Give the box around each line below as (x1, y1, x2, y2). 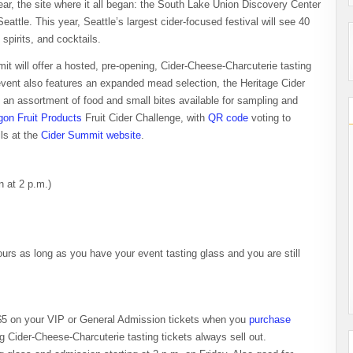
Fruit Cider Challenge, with (82, 111, 208, 124)
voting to (248, 111, 291, 124)
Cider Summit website (41, 128, 141, 141)
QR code (208, 111, 248, 124)
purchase (249, 313, 291, 325)
